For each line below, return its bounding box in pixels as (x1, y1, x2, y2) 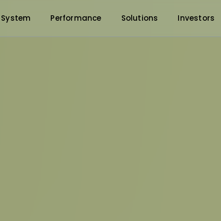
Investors (178, 13, 215, 23)
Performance (50, 13, 102, 23)
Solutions (121, 13, 158, 23)
